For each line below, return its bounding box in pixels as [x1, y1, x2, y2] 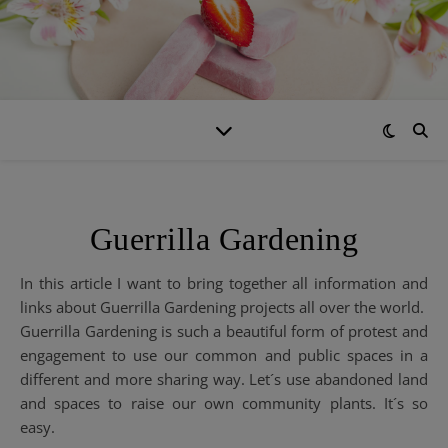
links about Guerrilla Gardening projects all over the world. [20, 297, 424, 317]
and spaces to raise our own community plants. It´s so [20, 393, 428, 413]
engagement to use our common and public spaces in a [20, 345, 428, 365]
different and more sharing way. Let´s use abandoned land [20, 369, 428, 389]
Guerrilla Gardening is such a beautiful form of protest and [20, 321, 428, 341]
